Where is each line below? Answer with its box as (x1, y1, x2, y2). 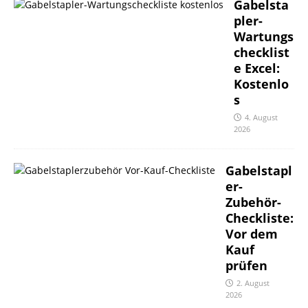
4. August (245, 112, 278, 123)
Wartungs (234, 28, 294, 45)
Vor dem (225, 225, 278, 243)
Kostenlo (234, 76, 289, 93)
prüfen (225, 257, 267, 274)
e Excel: (234, 60, 280, 77)
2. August (236, 278, 269, 289)
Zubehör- (225, 194, 281, 211)
